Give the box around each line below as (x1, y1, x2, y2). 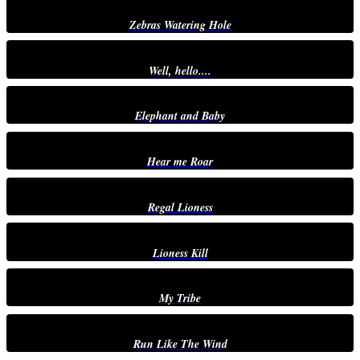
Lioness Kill (152, 244, 208, 261)
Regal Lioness (147, 198, 213, 215)
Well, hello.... (149, 62, 211, 79)
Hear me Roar (147, 153, 213, 170)
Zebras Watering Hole (129, 16, 231, 33)
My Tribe (159, 290, 201, 307)
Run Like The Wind (133, 336, 227, 353)
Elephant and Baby (135, 108, 225, 125)
